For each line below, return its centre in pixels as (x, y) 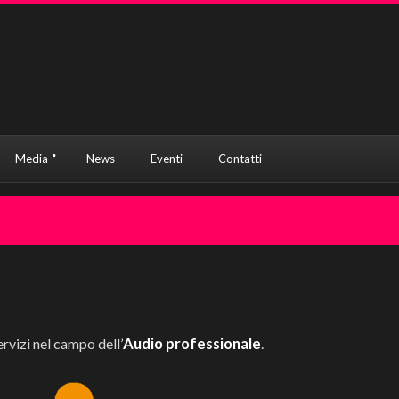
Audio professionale (192, 343)
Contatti (240, 159)
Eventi (167, 159)
